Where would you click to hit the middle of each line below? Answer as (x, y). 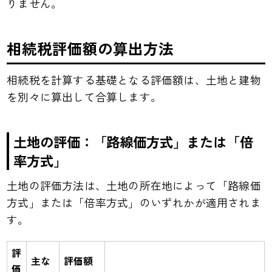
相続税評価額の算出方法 (90, 48)
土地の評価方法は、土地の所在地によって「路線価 (134, 185)
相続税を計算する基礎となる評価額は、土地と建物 (134, 80)
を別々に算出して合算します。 (84, 97)
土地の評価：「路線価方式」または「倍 (133, 141)
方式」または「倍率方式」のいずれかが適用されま (134, 202)
